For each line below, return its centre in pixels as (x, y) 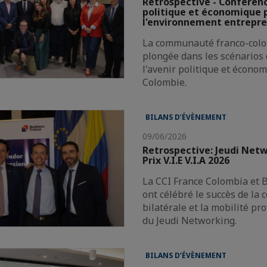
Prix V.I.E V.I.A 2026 (186, 161)
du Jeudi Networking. (190, 221)
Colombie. (165, 83)
